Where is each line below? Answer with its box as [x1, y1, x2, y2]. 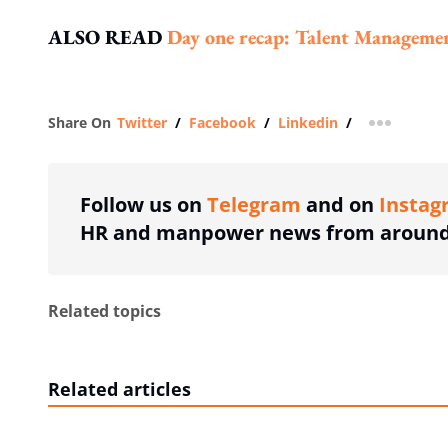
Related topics [48, 300, 161, 323]
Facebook [189, 113, 256, 133]
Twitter [117, 113, 167, 133]
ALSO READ [48, 24, 167, 51]
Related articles [48, 377, 191, 402]
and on [301, 191, 379, 219]
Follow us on [80, 191, 207, 219]
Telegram [207, 191, 301, 219]
